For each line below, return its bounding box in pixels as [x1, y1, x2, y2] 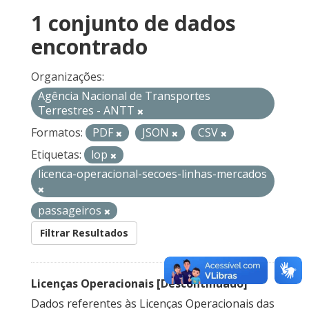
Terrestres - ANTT [38, 103, 137, 119]
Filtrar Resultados [40, 226, 128, 240]
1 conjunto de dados [31, 9, 236, 38]
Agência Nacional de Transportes [38, 88, 210, 104]
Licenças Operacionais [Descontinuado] [31, 276, 248, 292]
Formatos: [31, 125, 83, 141]
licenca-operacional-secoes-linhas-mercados [38, 166, 267, 182]
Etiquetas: [31, 147, 81, 163]
